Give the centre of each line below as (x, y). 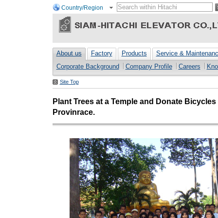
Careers (189, 66)
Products (134, 53)
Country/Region (82, 8)
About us (69, 53)
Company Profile (149, 66)
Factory (101, 53)
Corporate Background (88, 66)
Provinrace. (73, 112)
